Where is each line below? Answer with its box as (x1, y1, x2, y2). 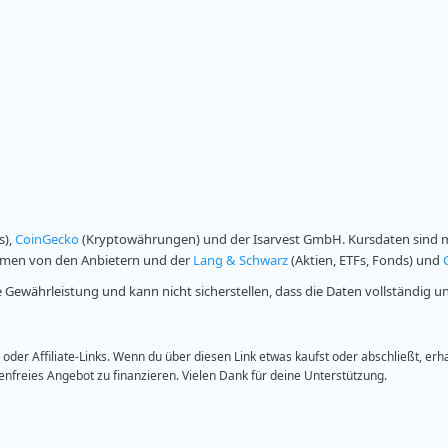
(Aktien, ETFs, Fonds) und (288, 251, 443, 270)
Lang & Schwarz (193, 251, 288, 270)
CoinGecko (15, 230, 79, 249)
